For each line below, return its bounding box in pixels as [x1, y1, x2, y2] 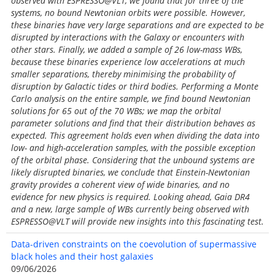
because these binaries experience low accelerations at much [11, 56, 245, 68]
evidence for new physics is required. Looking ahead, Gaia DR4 [11, 191, 250, 203]
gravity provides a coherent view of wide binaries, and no [11, 179, 230, 190]
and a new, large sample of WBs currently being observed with [11, 203, 249, 215]
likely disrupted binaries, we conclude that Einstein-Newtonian [11, 166, 250, 178]
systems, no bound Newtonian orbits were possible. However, [11, 7, 246, 18]
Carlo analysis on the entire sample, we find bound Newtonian [11, 93, 250, 104]
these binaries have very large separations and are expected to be [11, 19, 264, 31]
